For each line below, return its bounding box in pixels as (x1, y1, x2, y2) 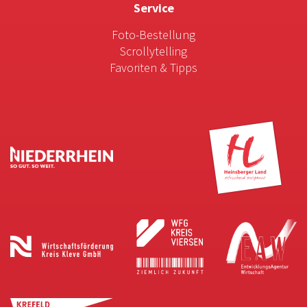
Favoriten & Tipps (110, 59, 197, 75)
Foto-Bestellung (112, 26, 195, 42)
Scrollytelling (120, 42, 187, 59)
